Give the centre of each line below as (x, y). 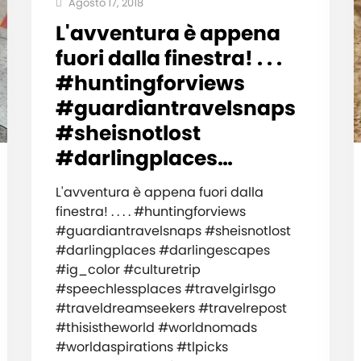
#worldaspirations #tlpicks (141, 346)
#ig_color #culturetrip (128, 269)
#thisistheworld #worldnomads (156, 327)
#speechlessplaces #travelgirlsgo (165, 288)
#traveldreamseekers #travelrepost (171, 308)
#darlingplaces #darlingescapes (162, 250)
